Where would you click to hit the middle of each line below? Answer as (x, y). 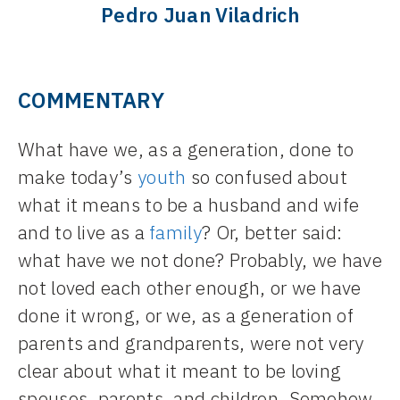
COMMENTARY (91, 100)
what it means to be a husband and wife (189, 205)
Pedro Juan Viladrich (200, 15)
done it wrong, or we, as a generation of (186, 316)
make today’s (78, 177)
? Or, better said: (272, 233)
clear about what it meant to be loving (180, 371)
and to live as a (84, 233)
